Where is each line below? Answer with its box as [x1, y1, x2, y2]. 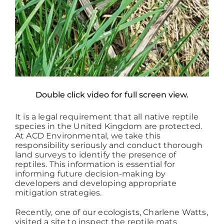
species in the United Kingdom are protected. [14, 121, 202, 131]
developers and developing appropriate [14, 178, 176, 188]
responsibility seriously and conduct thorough [14, 140, 203, 150]
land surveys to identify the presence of [14, 150, 176, 160]
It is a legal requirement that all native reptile [14, 112, 198, 122]
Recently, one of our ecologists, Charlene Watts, [14, 207, 208, 217]
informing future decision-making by [14, 169, 166, 179]
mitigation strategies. [14, 188, 102, 198]
